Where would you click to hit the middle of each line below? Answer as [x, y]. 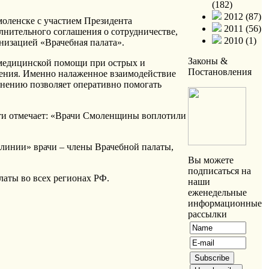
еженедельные [217, 192]
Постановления [220, 72]
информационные [225, 203]
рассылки [207, 214]
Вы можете [211, 160]
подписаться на [219, 171]
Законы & [208, 61]
